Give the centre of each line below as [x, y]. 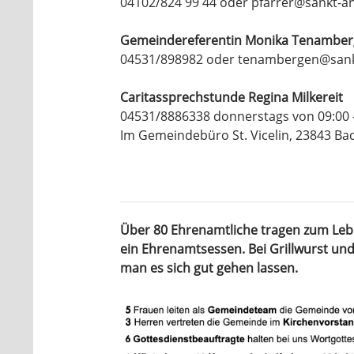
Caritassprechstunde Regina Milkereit [232, 98]
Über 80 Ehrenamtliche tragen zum [226, 230]
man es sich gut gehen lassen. [209, 268]
